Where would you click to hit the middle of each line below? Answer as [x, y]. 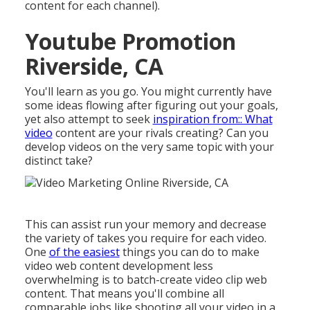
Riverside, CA [94, 66]
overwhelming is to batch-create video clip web [146, 279]
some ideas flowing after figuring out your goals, [151, 106]
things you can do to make [189, 252]
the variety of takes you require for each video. [145, 238]
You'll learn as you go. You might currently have [148, 92]
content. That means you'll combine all [124, 293]
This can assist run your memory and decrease [145, 224]
